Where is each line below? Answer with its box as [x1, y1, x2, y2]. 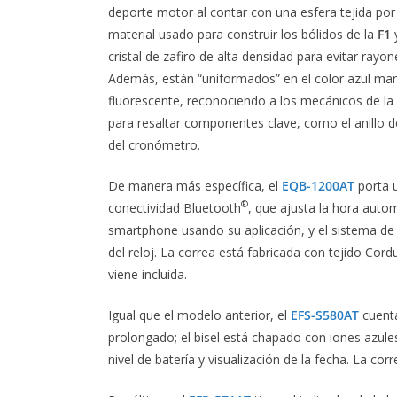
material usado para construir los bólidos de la [108, 25, 378, 43]
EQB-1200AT [282, 176, 354, 194]
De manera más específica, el [108, 176, 282, 194]
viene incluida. [108, 265, 187, 283]
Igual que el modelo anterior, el [108, 306, 291, 323]
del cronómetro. [108, 136, 200, 153]
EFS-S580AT [291, 306, 359, 323]
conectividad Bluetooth [108, 198, 241, 216]
